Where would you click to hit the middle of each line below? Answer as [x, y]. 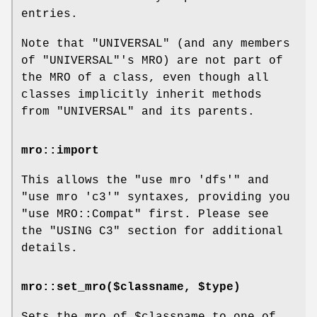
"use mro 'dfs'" [188, 180]
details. [50, 248]
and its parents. [195, 111]
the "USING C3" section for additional [152, 231]
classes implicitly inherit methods [142, 94]
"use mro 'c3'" [71, 197]
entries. [50, 14]
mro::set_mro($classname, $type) [131, 287]
